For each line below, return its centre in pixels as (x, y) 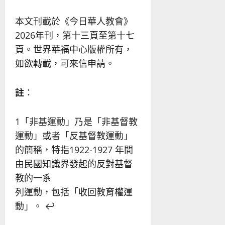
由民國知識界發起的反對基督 (74, 163)
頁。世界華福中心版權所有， (74, 49)
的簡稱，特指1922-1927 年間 (74, 149)
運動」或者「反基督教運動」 (74, 135)
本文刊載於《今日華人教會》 (74, 21)
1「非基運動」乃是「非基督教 (76, 121)
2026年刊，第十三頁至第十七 (75, 35)
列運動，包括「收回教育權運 (74, 192)
